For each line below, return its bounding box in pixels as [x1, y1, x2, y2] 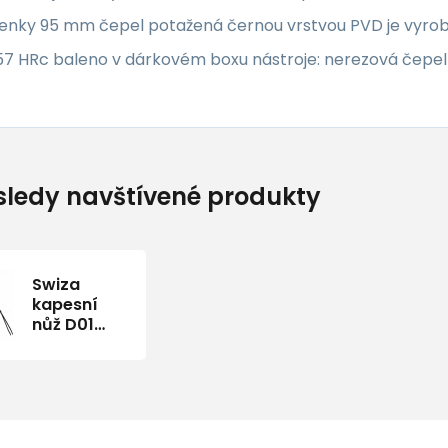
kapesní [32, 292, 98, 316]
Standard [32, 352, 110, 376]
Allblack [32, 332, 96, 356]
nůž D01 [32, 312, 94, 336]
